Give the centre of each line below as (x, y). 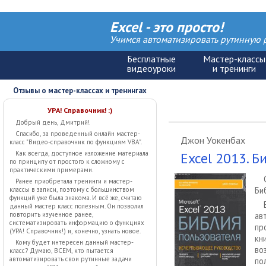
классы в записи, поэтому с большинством (72, 189)
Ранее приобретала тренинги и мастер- (74, 181)
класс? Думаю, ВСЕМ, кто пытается (61, 251)
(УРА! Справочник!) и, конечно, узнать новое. (75, 231)
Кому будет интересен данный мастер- (75, 242)
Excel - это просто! (167, 27)
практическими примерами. (51, 170)
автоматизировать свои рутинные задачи (71, 259)
